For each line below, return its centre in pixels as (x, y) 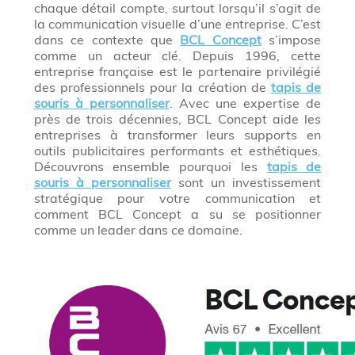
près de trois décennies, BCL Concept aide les (177, 119)
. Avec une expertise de (245, 103)
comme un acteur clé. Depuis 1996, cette (177, 55)
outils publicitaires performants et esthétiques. (177, 151)
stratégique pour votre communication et (177, 198)
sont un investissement (246, 182)
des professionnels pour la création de (153, 87)
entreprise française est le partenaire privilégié (177, 71)
